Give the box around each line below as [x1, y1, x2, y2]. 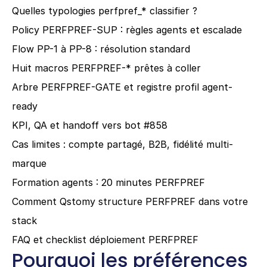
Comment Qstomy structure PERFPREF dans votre [12, 195, 248, 207]
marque [12, 157, 46, 169]
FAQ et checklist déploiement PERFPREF [12, 234, 198, 246]
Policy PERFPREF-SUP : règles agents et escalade [12, 24, 242, 36]
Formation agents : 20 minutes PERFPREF [12, 176, 205, 188]
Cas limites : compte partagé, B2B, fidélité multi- [12, 138, 233, 150]
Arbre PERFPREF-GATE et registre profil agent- [12, 81, 232, 93]
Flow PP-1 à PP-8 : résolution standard [12, 43, 190, 55]
